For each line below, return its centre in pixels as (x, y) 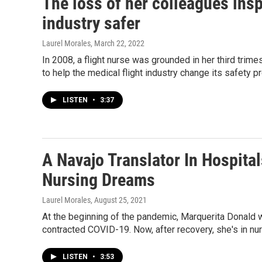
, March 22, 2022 (118, 43)
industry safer (91, 23)
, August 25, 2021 (119, 200)
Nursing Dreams (99, 180)
